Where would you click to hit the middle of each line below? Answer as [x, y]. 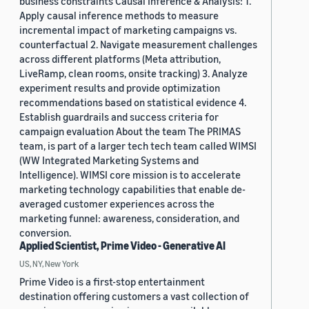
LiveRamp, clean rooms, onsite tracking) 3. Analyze [133, 73]
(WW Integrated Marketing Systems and [109, 160]
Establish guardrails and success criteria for [119, 117]
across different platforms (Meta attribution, [120, 59]
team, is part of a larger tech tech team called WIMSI [138, 146]
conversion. [45, 233]
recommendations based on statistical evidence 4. [133, 102]
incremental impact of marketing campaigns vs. [128, 30]
